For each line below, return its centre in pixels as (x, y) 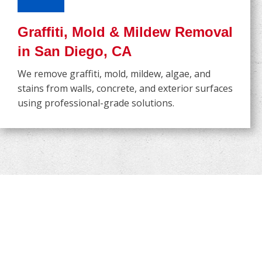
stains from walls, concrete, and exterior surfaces (125, 89)
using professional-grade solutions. (96, 103)
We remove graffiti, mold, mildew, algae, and (114, 74)
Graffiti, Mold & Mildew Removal (125, 32)
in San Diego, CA (75, 51)
